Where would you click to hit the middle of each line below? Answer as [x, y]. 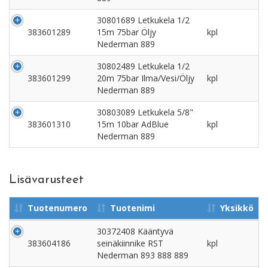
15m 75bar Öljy [127, 32]
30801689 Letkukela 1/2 [143, 20]
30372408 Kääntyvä [135, 231]
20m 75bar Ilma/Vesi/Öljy [146, 78]
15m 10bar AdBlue [133, 124]
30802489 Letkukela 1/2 [143, 66]
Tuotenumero [57, 208]
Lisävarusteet [46, 180]
